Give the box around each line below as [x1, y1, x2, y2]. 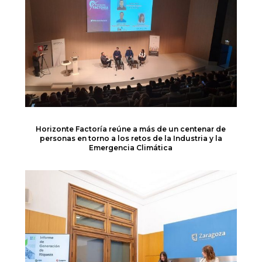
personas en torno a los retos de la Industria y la [39, 134, 222, 143]
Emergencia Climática [89, 143, 173, 153]
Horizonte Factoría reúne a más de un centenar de [36, 125, 226, 134]
